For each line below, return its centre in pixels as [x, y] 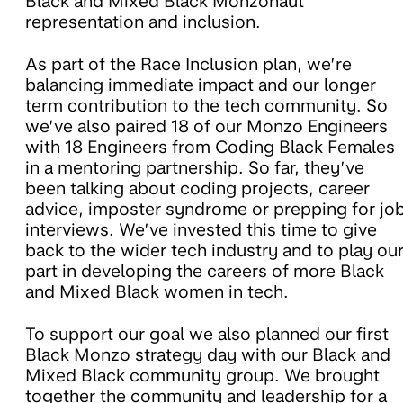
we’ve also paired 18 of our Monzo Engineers [206, 127]
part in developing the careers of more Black [205, 272]
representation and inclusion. [143, 22]
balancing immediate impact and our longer [201, 85]
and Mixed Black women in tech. [157, 292]
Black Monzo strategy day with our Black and [208, 355]
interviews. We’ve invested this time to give [201, 230]
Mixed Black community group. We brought [202, 376]
